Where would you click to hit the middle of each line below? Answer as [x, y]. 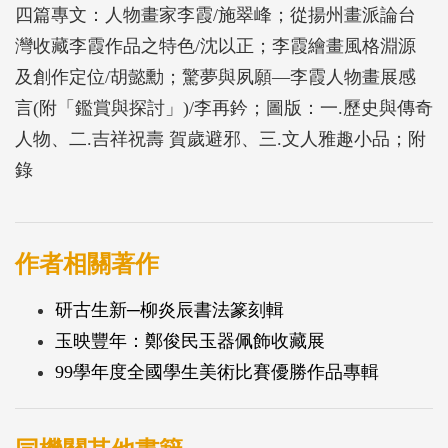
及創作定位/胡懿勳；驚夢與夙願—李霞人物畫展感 [215, 77]
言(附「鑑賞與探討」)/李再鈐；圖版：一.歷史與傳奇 [224, 108]
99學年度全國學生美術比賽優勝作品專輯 [217, 372]
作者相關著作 [87, 264]
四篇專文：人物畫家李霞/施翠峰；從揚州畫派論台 [215, 15]
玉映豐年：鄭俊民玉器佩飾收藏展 [190, 341]
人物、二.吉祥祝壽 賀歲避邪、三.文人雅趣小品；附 [220, 139]
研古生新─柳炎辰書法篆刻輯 [169, 310]
